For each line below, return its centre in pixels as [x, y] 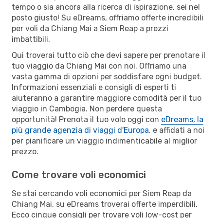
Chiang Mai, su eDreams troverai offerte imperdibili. [105, 204]
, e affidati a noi [177, 130]
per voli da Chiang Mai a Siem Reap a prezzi [90, 28]
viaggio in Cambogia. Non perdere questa [87, 109]
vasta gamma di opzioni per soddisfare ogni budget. [107, 76]
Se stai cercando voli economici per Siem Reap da [102, 193]
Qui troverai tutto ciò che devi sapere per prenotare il [109, 55]
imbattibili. [31, 39]
